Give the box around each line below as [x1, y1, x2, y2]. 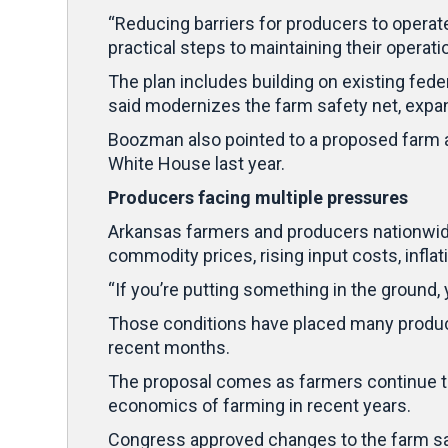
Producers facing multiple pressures [108, 186, 408, 208]
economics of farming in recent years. [108, 394, 411, 416]
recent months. [108, 336, 230, 358]
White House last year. [108, 152, 285, 174]
